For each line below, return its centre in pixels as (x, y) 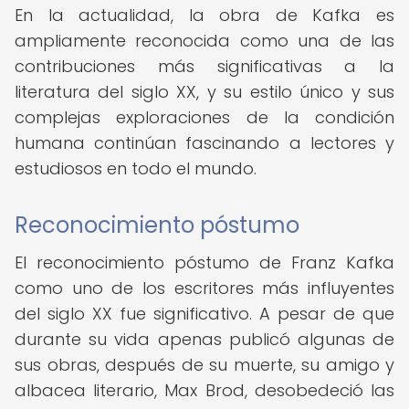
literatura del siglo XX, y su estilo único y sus (204, 92)
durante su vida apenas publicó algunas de (204, 339)
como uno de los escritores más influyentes (204, 288)
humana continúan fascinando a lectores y (204, 143)
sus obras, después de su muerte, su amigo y (204, 365)
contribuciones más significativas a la (204, 66)
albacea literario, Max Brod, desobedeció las (204, 390)
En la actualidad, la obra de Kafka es (204, 15)
